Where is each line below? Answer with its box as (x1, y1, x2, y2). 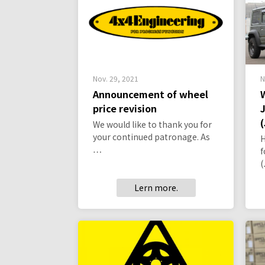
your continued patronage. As (93, 131, 210, 143)
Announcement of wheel (93, 87, 208, 102)
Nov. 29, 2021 (93, 73, 138, 84)
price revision (93, 101, 157, 116)
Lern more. (134, 182, 178, 194)
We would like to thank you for (93, 118, 212, 131)
